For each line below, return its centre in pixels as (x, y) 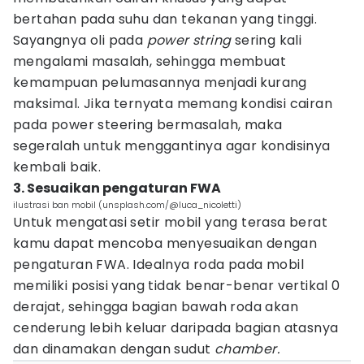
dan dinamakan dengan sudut (114, 349)
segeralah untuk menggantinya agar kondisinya (172, 146)
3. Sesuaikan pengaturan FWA (117, 188)
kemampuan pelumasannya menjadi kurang (160, 82)
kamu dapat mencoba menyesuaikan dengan (165, 243)
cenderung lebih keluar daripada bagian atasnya (176, 328)
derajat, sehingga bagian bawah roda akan (156, 307)
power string (189, 40)
